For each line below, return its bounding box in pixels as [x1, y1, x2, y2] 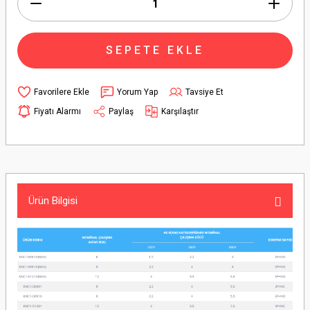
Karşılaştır [161, 106, 199, 116]
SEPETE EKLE [106, 44, 204, 57]
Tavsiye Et [185, 86, 224, 97]
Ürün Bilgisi [28, 194, 77, 207]
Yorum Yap [117, 86, 158, 97]
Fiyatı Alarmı [34, 106, 81, 116]
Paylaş [109, 106, 134, 116]
